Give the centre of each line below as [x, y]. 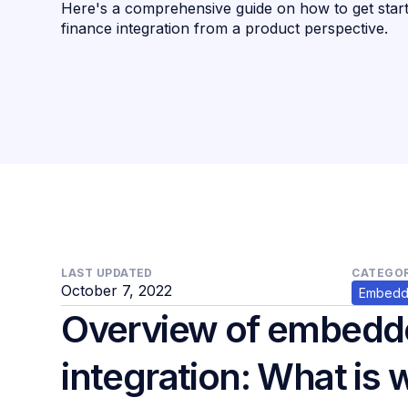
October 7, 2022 [117, 290]
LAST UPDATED [107, 272]
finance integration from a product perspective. [225, 28]
